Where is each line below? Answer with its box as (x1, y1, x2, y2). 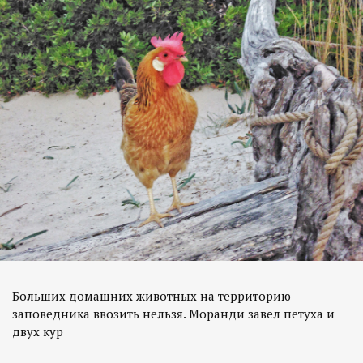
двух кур (12, 322, 63, 340)
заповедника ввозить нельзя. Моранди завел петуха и (12, 305, 335, 322)
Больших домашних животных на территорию (12, 287, 291, 304)
